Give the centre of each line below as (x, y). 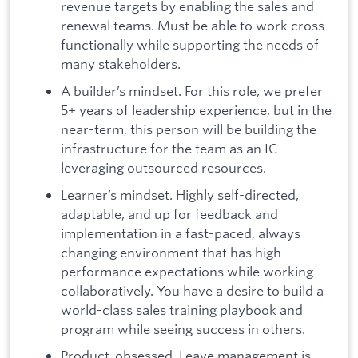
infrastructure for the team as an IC (169, 149)
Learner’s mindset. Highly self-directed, (180, 194)
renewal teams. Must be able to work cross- (195, 26)
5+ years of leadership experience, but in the (196, 110)
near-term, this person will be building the (189, 129)
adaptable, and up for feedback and (169, 213)
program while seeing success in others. (184, 328)
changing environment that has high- (174, 252)
